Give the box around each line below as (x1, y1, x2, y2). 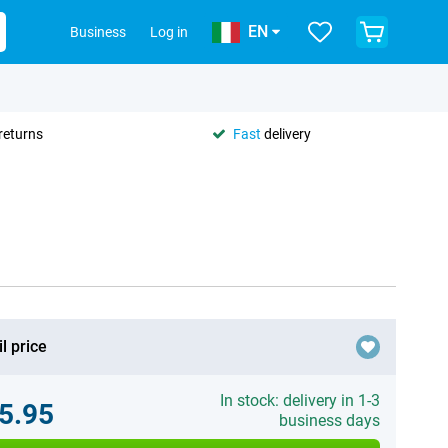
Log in (150, 24, 188, 40)
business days (278, 411, 380, 430)
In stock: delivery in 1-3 (219, 391, 380, 410)
